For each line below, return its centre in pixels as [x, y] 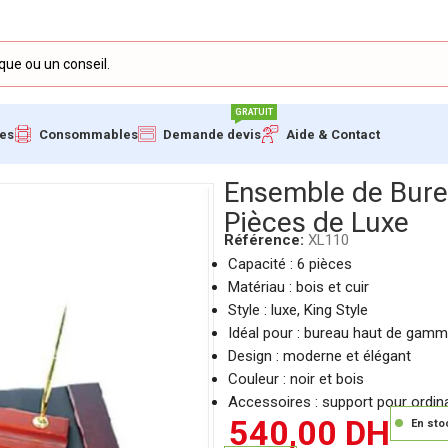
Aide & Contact [333, 134]
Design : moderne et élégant [319, 356]
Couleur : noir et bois [295, 379]
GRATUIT [254, 112]
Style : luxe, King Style [297, 310]
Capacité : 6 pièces [289, 264]
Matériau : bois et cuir [298, 287]
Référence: [265, 240]
